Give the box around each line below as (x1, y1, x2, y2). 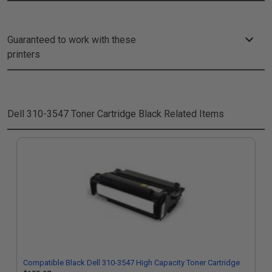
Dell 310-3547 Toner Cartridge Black (7, 108, 161, 120)
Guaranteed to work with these (7, 34, 136, 46)
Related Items (161, 108, 224, 120)
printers (7, 49, 40, 60)
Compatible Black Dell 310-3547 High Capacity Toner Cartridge (23, 258, 240, 267)
